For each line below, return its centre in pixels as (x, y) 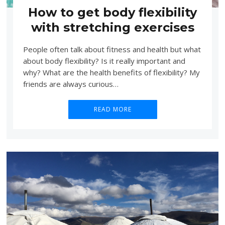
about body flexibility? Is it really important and (104, 61)
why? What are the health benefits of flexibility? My (111, 72)
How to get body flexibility (113, 13)
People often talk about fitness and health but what (112, 49)
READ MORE (113, 109)
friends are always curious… (71, 84)
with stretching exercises (113, 28)
